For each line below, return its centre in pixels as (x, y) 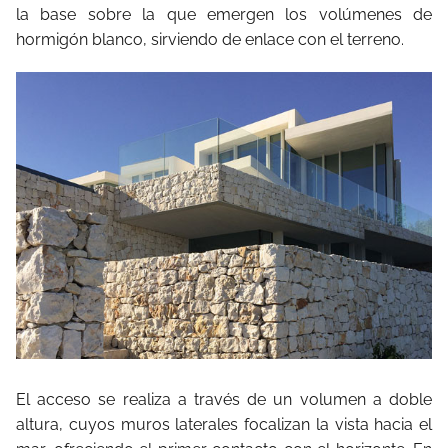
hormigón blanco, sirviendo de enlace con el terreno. (210, 39)
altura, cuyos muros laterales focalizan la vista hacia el (224, 424)
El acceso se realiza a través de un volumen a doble (224, 399)
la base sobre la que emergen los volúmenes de (224, 14)
